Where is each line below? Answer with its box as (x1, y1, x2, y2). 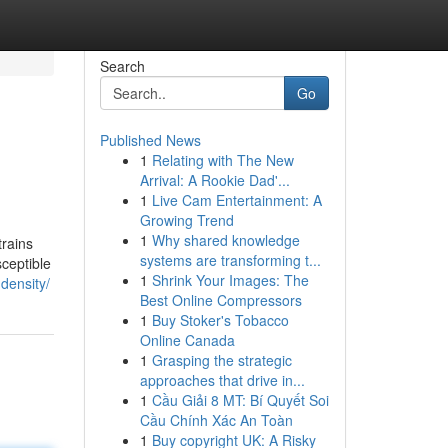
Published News (99, 130, 201, 150)
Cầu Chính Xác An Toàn (139, 410, 293, 430)
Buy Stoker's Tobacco (151, 310, 289, 330)
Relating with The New (151, 150, 294, 170)
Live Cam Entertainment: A (151, 190, 322, 210)
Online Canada (139, 330, 235, 350)
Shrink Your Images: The (151, 270, 309, 290)
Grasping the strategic (151, 350, 292, 370)
